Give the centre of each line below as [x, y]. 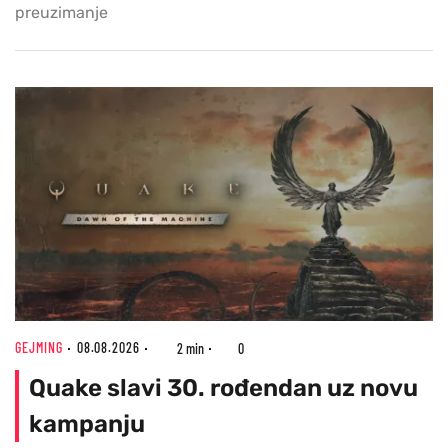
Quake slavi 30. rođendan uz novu [223, 388]
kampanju [87, 424]
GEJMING [39, 348]
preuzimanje [61, 12]
